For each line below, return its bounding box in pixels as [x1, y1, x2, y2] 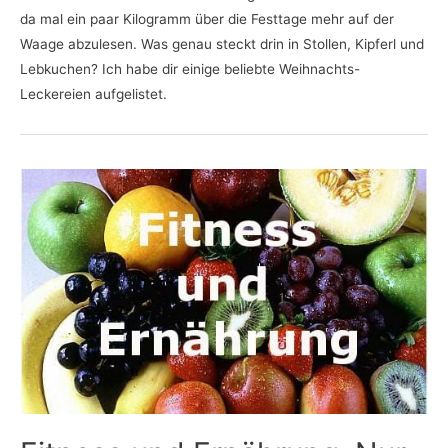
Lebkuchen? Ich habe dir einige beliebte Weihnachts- [20, 60, 360, 77]
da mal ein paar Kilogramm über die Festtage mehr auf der [20, 10, 394, 27]
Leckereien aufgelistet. [20, 85, 167, 102]
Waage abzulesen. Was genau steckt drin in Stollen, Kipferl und [20, 35, 424, 52]
